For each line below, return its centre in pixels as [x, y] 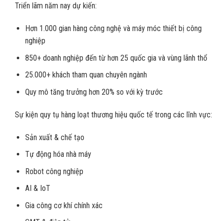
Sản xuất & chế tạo [55, 137]
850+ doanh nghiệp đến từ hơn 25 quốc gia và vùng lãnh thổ [116, 58]
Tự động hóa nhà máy [58, 154]
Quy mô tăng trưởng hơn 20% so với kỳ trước [94, 92]
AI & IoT [37, 188]
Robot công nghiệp [54, 171]
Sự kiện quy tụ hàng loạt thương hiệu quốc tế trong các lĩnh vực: [113, 114]
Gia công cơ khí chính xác [64, 205]
